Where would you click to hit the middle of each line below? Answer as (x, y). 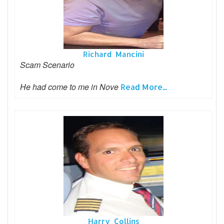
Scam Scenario (47, 65)
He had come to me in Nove (70, 87)
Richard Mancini (113, 54)
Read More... (144, 87)
